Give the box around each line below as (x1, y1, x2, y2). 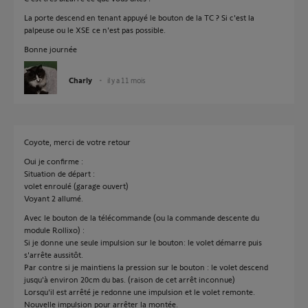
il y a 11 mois (107, 76, 146, 85)
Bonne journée (24, 44, 77, 54)
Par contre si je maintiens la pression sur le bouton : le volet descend (24, 262, 268, 272)
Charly (69, 75, 92, 85)
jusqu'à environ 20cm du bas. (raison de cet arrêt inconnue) (24, 274, 235, 284)
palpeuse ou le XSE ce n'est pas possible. (24, 25, 166, 34)
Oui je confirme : (24, 156, 83, 166)
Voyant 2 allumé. (24, 193, 83, 203)
